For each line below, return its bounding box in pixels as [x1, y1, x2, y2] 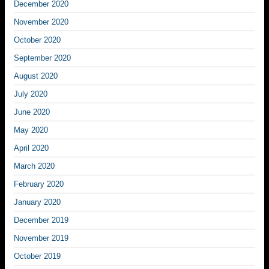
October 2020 [14, 35, 61, 44]
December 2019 [14, 216, 68, 225]
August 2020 [14, 71, 58, 80]
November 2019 [14, 234, 68, 243]
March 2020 [14, 162, 55, 171]
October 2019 [14, 252, 61, 261]
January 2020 [14, 198, 61, 207]
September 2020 [14, 53, 71, 62]
